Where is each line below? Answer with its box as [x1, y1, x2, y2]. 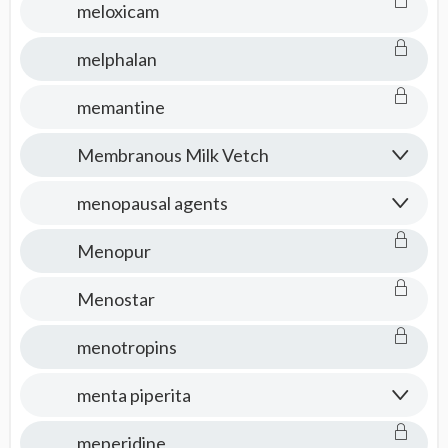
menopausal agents [76, 192, 228, 214]
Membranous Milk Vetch [76, 144, 269, 166]
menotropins [76, 336, 177, 358]
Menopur [76, 240, 151, 262]
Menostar [76, 288, 155, 310]
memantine [76, 96, 165, 118]
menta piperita [76, 384, 191, 406]
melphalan [76, 48, 157, 70]
